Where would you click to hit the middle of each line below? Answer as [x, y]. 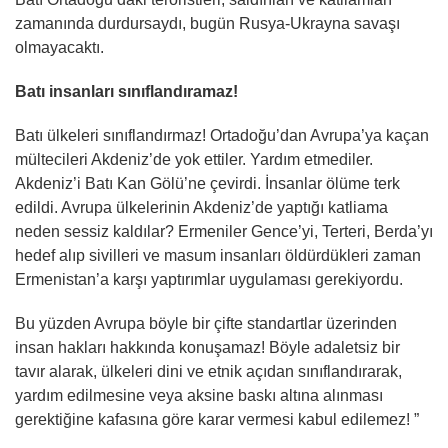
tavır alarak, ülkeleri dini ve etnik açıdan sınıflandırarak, [208, 371]
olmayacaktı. [59, 47]
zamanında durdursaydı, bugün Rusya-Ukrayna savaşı [207, 23]
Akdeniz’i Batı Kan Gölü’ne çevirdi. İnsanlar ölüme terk [207, 183]
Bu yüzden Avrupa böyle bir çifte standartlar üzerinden [206, 323]
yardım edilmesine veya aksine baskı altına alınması [199, 395]
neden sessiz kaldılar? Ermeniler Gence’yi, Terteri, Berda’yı [224, 231]
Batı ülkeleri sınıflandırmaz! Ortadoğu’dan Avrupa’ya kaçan [222, 135]
